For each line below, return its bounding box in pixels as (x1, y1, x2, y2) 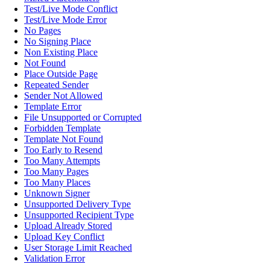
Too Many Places (24, 177, 90, 187)
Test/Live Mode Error (24, 14, 107, 25)
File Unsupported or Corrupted (24, 111, 142, 122)
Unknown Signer (24, 187, 90, 198)
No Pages (24, 25, 61, 36)
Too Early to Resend (24, 144, 102, 155)
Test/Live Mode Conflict (24, 3, 118, 14)
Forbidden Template (24, 122, 101, 133)
